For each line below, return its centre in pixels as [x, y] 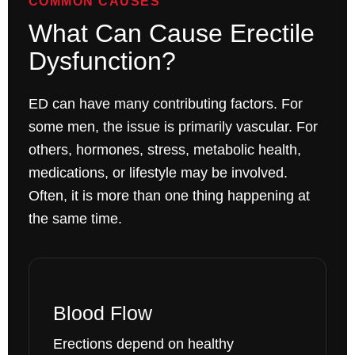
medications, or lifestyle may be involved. [158, 173]
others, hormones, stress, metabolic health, [164, 150]
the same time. [75, 219]
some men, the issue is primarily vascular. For [173, 127]
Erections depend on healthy [143, 344]
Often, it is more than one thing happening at [169, 196]
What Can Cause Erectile [171, 34]
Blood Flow [102, 313]
